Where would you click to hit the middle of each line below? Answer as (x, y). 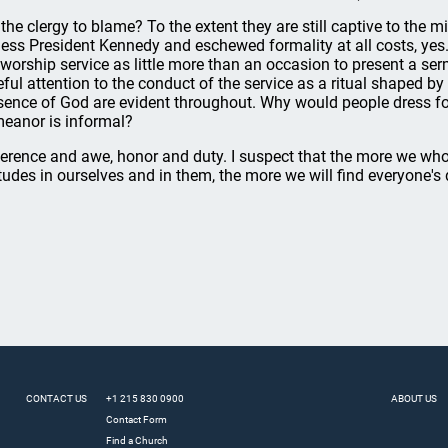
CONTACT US (57, 398)
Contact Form (137, 419)
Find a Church (137, 440)
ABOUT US (413, 398)
